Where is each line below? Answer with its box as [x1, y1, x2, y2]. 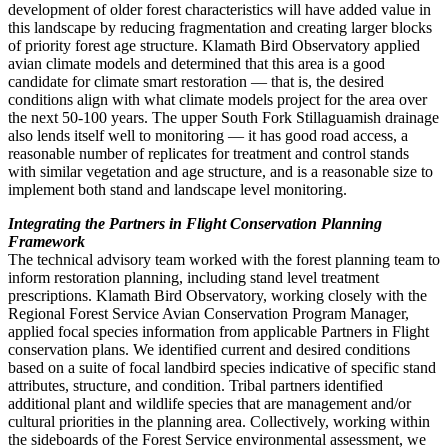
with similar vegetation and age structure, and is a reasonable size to [8, 162, 433, 180]
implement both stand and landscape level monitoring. [8, 180, 347, 198]
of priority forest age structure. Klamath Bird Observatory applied [8, 36, 420, 54]
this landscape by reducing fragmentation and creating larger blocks [8, 18, 432, 36]
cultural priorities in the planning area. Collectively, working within [8, 412, 430, 430]
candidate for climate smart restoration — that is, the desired [8, 72, 384, 90]
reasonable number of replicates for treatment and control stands [8, 144, 409, 162]
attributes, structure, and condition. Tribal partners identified [8, 376, 383, 394]
